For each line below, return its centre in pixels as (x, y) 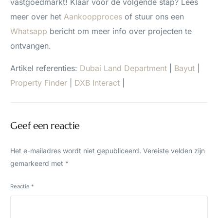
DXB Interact (97, 83)
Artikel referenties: (45, 68)
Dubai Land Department (124, 68)
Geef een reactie (45, 126)
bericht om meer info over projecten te (120, 31)
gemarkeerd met (38, 163)
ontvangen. (31, 46)
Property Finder (39, 83)
